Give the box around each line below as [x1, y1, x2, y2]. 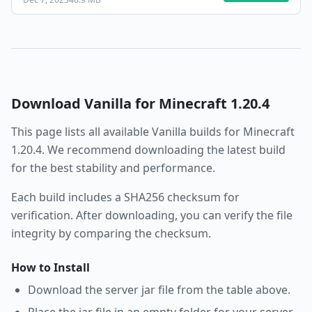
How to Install [11, 260, 90, 275]
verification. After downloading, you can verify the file [11, 208, 292, 223]
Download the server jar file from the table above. [28, 282, 290, 297]
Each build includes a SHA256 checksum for [11, 189, 240, 205]
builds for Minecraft [187, 124, 295, 139]
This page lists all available [11, 124, 152, 139]
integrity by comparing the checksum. [11, 226, 211, 241]
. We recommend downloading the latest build [42, 142, 286, 157]
